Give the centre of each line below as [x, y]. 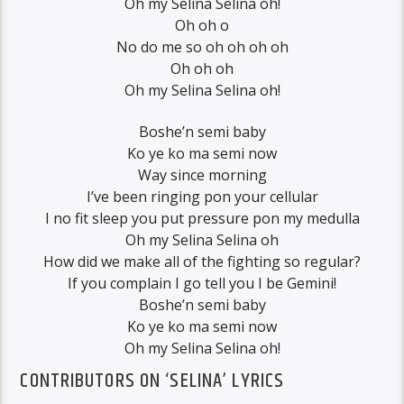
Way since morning [202, 174]
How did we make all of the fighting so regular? [202, 261]
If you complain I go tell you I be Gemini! [202, 283]
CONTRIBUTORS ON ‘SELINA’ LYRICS [152, 381]
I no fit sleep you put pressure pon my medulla [202, 218]
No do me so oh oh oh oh [202, 46]
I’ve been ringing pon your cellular [202, 196]
